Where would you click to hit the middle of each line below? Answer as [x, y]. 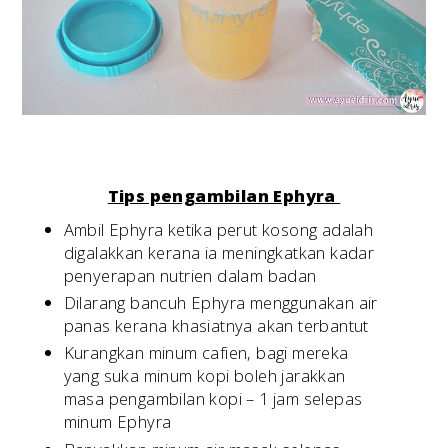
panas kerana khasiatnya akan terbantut [216, 326]
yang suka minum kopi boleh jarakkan [204, 376]
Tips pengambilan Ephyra [224, 195]
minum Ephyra [117, 422]
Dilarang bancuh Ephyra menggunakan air [220, 303]
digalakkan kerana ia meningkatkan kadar [219, 253]
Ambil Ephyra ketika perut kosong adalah [218, 230]
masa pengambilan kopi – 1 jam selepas [213, 399]
